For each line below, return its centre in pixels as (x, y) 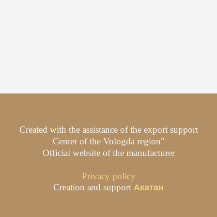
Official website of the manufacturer (108, 153)
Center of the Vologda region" (108, 141)
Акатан (149, 188)
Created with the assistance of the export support (108, 130)
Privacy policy (108, 176)
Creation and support (93, 187)
